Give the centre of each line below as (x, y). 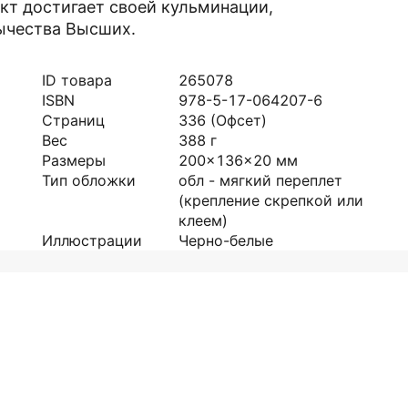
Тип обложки (89, 180)
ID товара (77, 80)
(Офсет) (239, 120)
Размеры (74, 160)
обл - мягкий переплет (260, 180)
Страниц (73, 120)
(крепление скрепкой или (271, 200)
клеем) (203, 220)
